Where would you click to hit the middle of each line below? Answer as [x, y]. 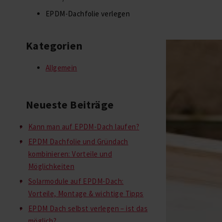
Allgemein [61, 68]
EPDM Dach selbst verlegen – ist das [88, 208]
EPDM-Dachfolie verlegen [88, 14]
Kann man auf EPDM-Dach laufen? [84, 127]
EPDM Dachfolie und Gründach [78, 141]
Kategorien [54, 46]
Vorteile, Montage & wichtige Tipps [86, 194]
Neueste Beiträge [70, 105]
